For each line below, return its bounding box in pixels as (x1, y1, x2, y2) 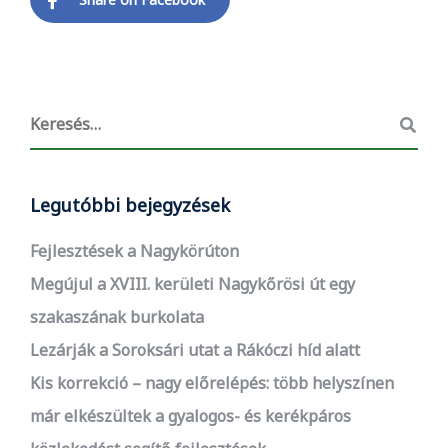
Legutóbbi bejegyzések (30, 193, 230, 217)
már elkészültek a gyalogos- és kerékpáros (30, 405, 351, 427)
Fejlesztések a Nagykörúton (30, 240, 239, 262)
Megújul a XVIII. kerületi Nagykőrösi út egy (30, 273, 355, 295)
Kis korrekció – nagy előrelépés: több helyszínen (30, 372, 394, 394)
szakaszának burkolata (30, 306, 204, 328)
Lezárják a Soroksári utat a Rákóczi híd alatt (30, 339, 360, 361)
